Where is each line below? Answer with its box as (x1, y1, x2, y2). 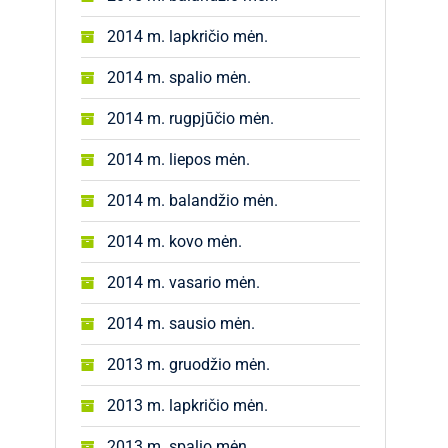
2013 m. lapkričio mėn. (107, 396, 268, 415)
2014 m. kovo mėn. (107, 232, 242, 251)
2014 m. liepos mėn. (107, 150, 250, 169)
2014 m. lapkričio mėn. (107, 27, 268, 46)
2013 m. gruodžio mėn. (107, 355, 270, 374)
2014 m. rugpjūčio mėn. (107, 109, 274, 128)
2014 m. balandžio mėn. (107, 191, 278, 210)
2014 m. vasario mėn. (107, 273, 260, 292)
